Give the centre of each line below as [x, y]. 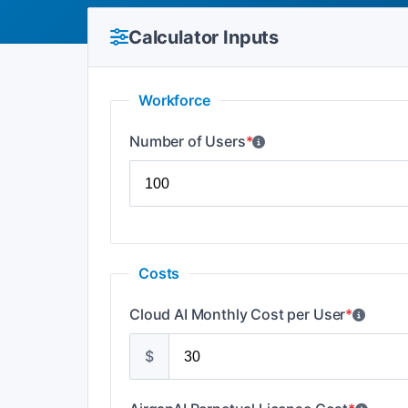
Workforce [174, 100]
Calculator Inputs [204, 37]
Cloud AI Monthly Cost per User [238, 314]
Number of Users [188, 141]
